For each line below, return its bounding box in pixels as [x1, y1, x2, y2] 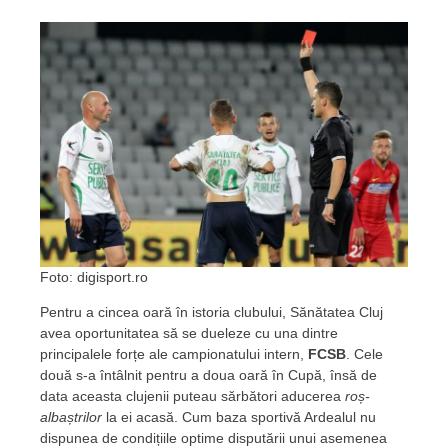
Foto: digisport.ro [40, 269, 148, 286]
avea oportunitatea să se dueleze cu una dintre [40, 325, 338, 342]
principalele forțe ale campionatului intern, [40, 346, 308, 363]
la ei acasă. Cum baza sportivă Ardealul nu [102, 409, 376, 426]
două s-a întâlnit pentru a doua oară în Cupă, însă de [40, 367, 377, 384]
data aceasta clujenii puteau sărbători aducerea [40, 388, 345, 405]
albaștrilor [40, 409, 102, 426]
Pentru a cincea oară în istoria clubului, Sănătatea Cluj [40, 304, 383, 321]
